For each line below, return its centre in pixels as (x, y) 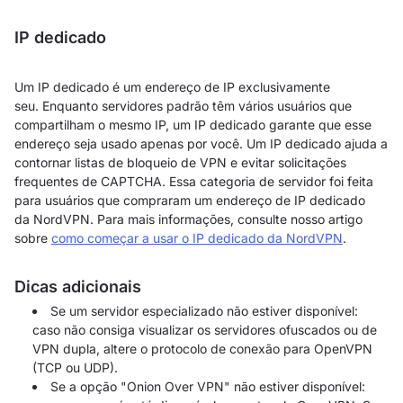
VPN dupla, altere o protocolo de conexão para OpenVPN (202, 349)
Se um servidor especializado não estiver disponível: (204, 311)
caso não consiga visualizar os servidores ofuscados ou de (205, 330)
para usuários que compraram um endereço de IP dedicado (190, 200)
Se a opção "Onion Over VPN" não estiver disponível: (208, 386)
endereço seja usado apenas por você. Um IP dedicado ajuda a (201, 143)
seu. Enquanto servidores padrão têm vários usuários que (183, 106)
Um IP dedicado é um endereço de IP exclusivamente (172, 87)
